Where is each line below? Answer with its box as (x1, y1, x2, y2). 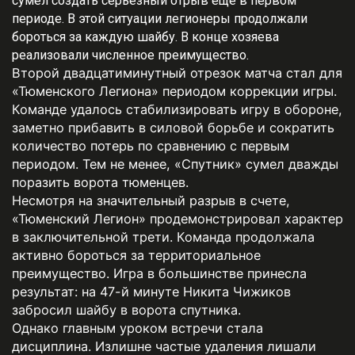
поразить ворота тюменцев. (12, 174, 189, 190)
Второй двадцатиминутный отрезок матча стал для (12, 64, 342, 81)
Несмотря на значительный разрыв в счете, (12, 192, 290, 208)
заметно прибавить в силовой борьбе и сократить (12, 119, 334, 136)
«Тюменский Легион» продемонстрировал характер (12, 210, 343, 227)
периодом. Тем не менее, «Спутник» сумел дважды (12, 155, 338, 172)
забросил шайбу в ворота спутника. (12, 301, 241, 318)
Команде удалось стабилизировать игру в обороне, (12, 101, 342, 117)
